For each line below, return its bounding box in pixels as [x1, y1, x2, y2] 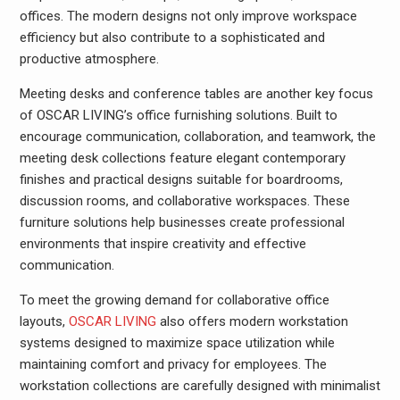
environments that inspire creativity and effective [19, 236, 306, 252]
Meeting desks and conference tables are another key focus [19, 86, 373, 102]
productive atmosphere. [19, 51, 159, 67]
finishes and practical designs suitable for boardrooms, [19, 171, 343, 187]
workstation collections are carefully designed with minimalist [19, 378, 380, 394]
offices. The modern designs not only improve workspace [19, 8, 357, 24]
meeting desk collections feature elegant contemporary [19, 150, 346, 166]
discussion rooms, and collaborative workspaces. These [19, 193, 350, 209]
